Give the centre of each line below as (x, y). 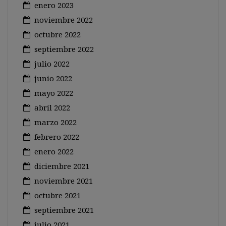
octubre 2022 (58, 34)
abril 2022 (52, 107)
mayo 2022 (54, 93)
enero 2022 (54, 151)
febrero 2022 (57, 137)
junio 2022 (53, 78)
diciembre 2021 (62, 166)
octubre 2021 (58, 195)
